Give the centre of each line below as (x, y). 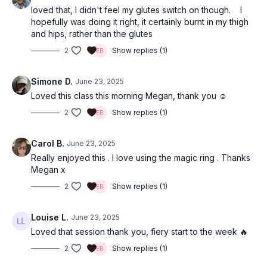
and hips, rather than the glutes (92, 34)
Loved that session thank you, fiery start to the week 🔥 (139, 232)
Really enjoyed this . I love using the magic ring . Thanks (141, 158)
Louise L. (50, 217)
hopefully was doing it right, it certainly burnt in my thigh (140, 22)
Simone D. (52, 81)
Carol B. (48, 143)
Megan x (48, 170)
